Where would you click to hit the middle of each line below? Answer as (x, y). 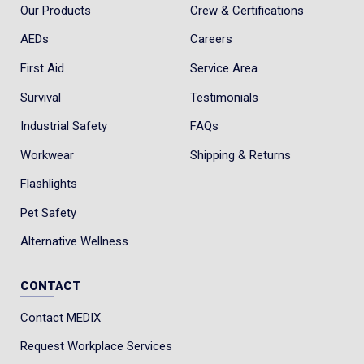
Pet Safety (48, 212)
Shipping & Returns (241, 155)
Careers (212, 39)
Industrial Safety (63, 126)
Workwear (47, 155)
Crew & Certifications (247, 10)
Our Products (55, 10)
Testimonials (225, 97)
